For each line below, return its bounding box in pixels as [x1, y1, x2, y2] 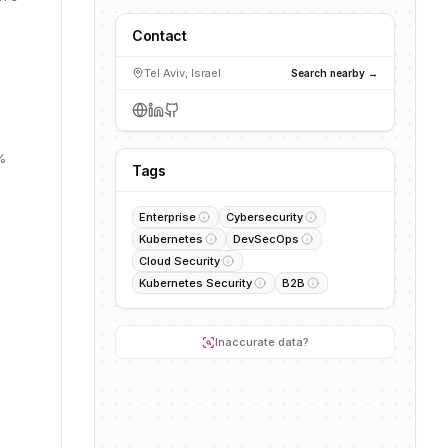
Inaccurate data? [214, 335, 309, 349]
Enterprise [139, 210, 196, 224]
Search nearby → [291, 66, 378, 79]
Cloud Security [139, 254, 220, 268]
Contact [132, 27, 187, 44]
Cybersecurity [226, 210, 303, 224]
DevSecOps [233, 232, 299, 246]
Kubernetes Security [139, 276, 252, 290]
